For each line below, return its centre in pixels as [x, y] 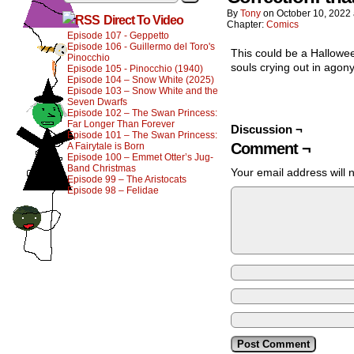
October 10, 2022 [314, 13]
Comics [282, 24]
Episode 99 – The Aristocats [127, 179]
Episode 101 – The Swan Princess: [142, 135]
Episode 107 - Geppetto [118, 36]
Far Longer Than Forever [121, 124]
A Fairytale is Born [106, 146]
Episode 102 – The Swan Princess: [142, 113]
